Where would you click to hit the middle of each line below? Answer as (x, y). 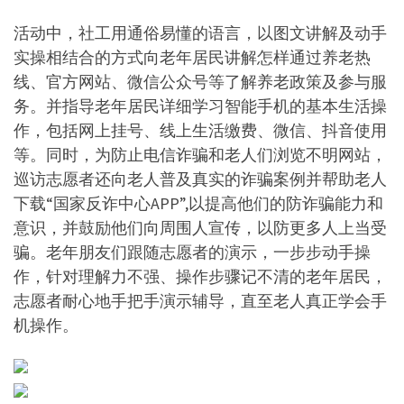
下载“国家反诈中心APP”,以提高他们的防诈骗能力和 (198, 204)
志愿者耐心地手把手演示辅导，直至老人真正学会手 (200, 301)
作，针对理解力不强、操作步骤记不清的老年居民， (200, 277)
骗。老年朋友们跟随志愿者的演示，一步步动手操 (192, 252)
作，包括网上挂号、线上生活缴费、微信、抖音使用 (200, 131)
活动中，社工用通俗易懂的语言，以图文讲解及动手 (200, 33)
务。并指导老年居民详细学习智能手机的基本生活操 (200, 106)
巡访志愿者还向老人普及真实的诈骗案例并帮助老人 (200, 179)
